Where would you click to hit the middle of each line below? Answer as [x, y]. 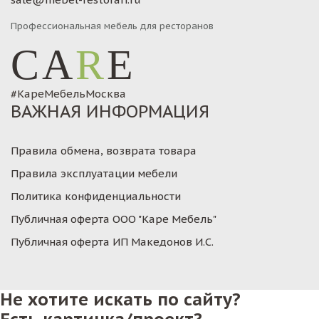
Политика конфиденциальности [96, 196]
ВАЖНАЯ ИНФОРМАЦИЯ [110, 111]
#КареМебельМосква [68, 94]
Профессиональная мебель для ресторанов [112, 26]
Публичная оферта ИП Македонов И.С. [112, 242]
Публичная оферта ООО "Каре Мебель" [114, 219]
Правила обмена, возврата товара [104, 151]
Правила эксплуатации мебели [94, 173]
